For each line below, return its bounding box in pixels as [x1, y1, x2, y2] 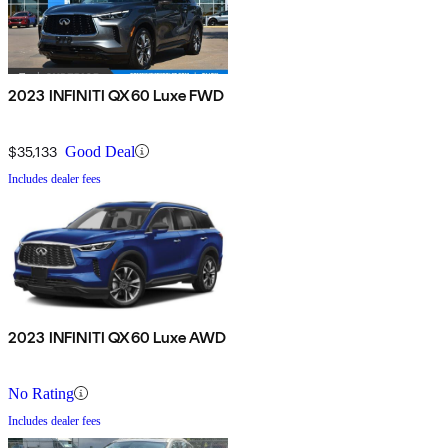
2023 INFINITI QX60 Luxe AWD [8, 327, 227, 347]
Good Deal [65, 142, 135, 160]
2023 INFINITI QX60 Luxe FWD [8, 85, 225, 105]
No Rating [8, 384, 74, 402]
